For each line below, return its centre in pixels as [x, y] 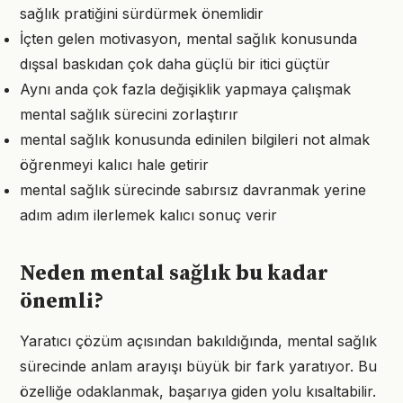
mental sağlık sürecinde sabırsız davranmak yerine [193, 190]
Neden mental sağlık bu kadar [174, 273]
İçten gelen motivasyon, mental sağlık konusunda [188, 39]
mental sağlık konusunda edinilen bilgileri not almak [195, 139]
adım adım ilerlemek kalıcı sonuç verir [148, 215]
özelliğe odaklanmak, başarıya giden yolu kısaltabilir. [198, 391]
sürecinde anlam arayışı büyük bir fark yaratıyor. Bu [198, 366]
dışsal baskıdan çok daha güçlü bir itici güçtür [175, 64]
